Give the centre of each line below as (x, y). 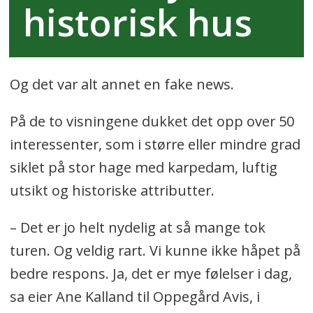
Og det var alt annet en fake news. (123, 85)
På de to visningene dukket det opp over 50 (152, 122)
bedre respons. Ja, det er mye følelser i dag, (151, 274)
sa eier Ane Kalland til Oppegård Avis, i (134, 297)
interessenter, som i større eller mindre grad (155, 145)
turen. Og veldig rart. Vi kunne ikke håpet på (155, 251)
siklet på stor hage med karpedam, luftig (143, 168)
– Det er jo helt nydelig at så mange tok (137, 228)
